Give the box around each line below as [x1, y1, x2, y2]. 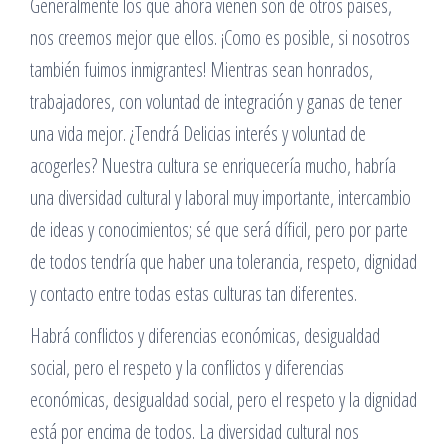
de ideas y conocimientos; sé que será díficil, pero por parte [30, 216, 408, 243]
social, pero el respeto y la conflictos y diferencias [30, 354, 344, 381]
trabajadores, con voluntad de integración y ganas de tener [30, 88, 402, 115]
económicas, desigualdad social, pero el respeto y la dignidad [30, 386, 417, 413]
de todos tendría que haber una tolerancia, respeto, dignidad [30, 248, 417, 275]
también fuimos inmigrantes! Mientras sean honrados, [30, 56, 373, 83]
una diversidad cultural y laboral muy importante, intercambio [30, 184, 411, 211]
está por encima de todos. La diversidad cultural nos [30, 418, 359, 445]
